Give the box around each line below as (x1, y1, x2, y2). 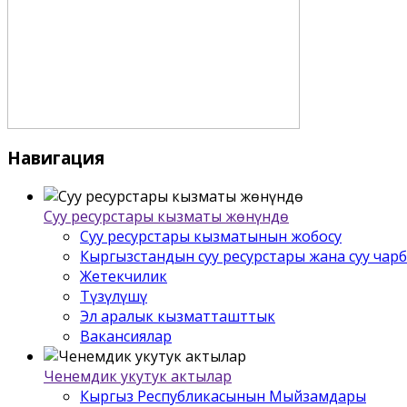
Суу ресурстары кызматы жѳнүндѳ (44, 205, 289, 226)
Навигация (7, 145, 104, 169)
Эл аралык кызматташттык (80, 305, 275, 326)
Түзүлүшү (80, 285, 147, 306)
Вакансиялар (80, 325, 172, 346)
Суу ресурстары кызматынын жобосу (80, 225, 342, 246)
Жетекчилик (80, 265, 167, 286)
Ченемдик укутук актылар (44, 365, 232, 386)
